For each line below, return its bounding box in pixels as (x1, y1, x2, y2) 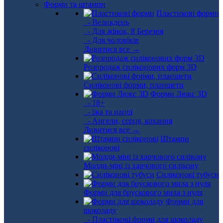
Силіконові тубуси (156, 170, 219, 179)
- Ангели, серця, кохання (84, 116, 172, 125)
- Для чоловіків (84, 36, 139, 44)
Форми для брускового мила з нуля (84, 188, 203, 197)
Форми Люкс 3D (150, 90, 207, 98)
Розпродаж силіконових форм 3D (84, 63, 197, 71)
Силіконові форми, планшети (84, 81, 184, 89)
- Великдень (84, 18, 129, 26)
